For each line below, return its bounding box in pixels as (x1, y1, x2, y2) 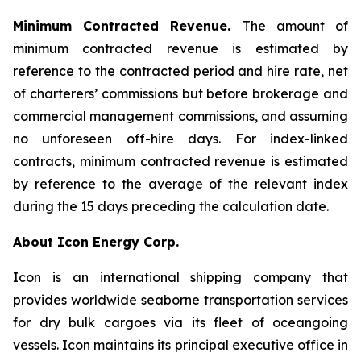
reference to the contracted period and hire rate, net (13, 63, 348, 79)
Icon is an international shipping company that (13, 269, 348, 285)
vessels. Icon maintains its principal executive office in (13, 337, 348, 353)
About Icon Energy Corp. (13, 234, 179, 250)
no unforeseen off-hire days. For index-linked (13, 131, 348, 147)
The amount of (242, 18, 349, 34)
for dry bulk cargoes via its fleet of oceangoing (13, 314, 348, 330)
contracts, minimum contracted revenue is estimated (13, 153, 348, 169)
